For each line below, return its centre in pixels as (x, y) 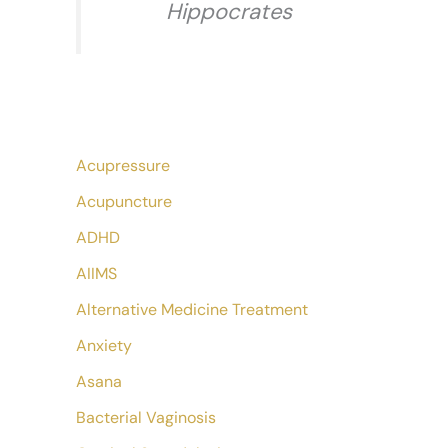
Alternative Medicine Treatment (192, 309)
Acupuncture (124, 201)
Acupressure (123, 165)
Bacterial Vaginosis (146, 417)
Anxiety (104, 345)
